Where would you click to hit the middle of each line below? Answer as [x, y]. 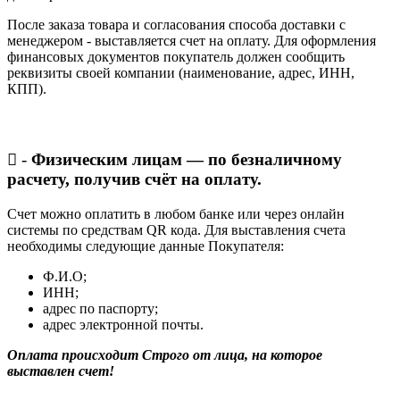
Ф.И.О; [65, 277]
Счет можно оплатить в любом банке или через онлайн [176, 214]
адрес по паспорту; [100, 309]
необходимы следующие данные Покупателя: [146, 246]
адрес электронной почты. [123, 325]
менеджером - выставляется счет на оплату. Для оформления [192, 40]
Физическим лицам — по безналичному [184, 160]
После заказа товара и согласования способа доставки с [176, 24]
